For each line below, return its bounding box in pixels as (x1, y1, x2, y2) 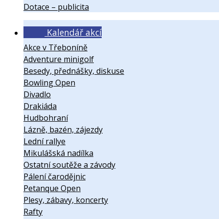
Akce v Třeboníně (23, 42, 88, 53)
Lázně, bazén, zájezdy (23, 124, 103, 135)
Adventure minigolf (23, 54, 94, 65)
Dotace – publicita (23, 1, 89, 12)
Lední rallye (23, 136, 66, 147)
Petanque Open (23, 183, 81, 194)
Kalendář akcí (44, 26, 102, 38)
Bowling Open (23, 77, 75, 88)
